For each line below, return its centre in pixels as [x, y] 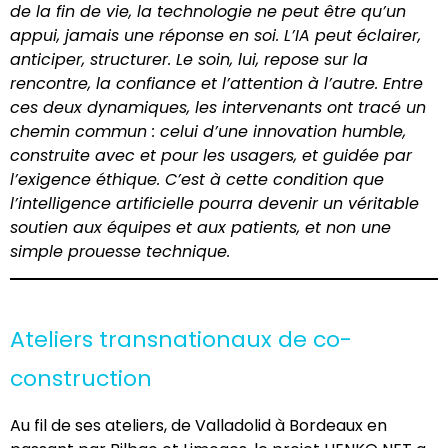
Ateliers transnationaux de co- [181, 340]
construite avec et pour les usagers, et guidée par [211, 155]
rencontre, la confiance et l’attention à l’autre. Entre [216, 83]
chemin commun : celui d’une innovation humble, [208, 131]
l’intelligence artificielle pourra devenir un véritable [214, 203]
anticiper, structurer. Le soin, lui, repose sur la [189, 59]
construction [81, 379]
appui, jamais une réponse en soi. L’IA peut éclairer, [215, 35]
